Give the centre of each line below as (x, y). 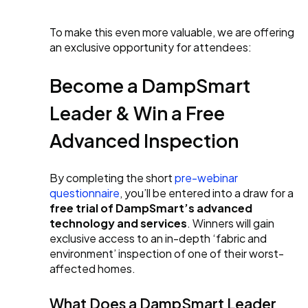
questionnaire (85, 193)
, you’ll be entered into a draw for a (207, 193)
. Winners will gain (231, 223)
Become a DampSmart (150, 86)
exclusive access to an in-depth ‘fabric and (158, 239)
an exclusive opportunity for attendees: (151, 47)
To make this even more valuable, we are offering (172, 32)
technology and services (118, 223)
